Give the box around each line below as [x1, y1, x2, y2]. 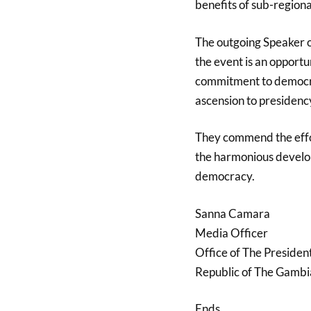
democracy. [194, 169, 255, 183]
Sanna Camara [194, 205, 270, 221]
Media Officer [194, 225, 268, 240]
